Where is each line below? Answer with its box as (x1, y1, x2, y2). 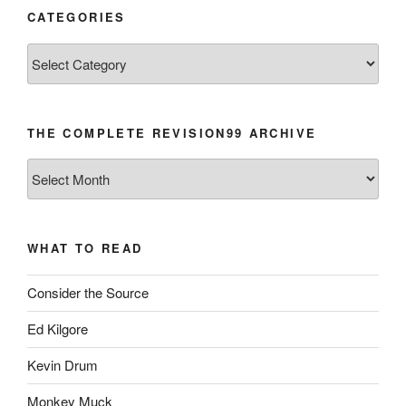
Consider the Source (27, 283, 149, 303)
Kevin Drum (27, 355, 98, 375)
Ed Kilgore (27, 319, 88, 339)
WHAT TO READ (27, 239, 143, 257)
